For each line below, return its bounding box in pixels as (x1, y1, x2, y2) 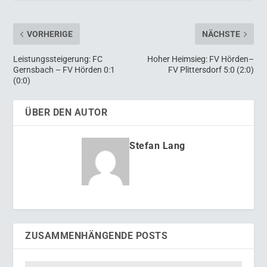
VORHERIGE (27, 29, 73, 39)
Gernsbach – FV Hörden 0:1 (13, 65, 116, 74)
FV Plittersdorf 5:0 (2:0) (167, 65, 254, 74)
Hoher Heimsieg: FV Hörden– (147, 54, 254, 64)
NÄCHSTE (201, 29, 240, 39)
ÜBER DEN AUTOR (25, 107, 108, 118)
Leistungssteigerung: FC (13, 54, 103, 64)
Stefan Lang (129, 140, 185, 151)
